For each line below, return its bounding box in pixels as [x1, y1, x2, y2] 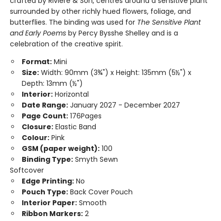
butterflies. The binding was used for [10, 17, 137, 27]
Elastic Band [53, 122, 96, 132]
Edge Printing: [22, 176, 74, 186]
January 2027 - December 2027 [68, 100, 180, 110]
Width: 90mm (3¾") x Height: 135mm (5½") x [39, 68, 191, 77]
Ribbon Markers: [22, 209, 83, 219]
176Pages [68, 111, 102, 121]
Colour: [22, 133, 49, 143]
